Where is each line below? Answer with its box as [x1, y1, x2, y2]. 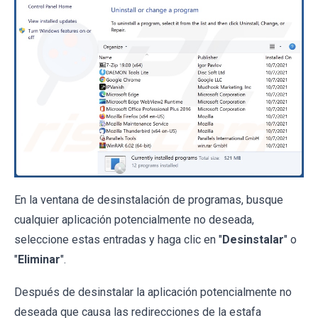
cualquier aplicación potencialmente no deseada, [14, 212, 254, 226]
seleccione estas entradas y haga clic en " [14, 232, 222, 246]
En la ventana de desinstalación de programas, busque [14, 192, 283, 207]
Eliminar [18, 252, 60, 266]
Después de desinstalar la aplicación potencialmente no [14, 285, 292, 299]
